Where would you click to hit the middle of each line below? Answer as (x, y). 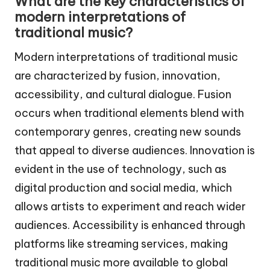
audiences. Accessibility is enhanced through (130, 225)
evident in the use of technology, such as (121, 169)
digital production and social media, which (123, 188)
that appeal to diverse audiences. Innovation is (135, 151)
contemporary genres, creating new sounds (128, 132)
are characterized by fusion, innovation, (118, 76)
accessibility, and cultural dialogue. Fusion (123, 95)
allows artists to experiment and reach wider (130, 207)
